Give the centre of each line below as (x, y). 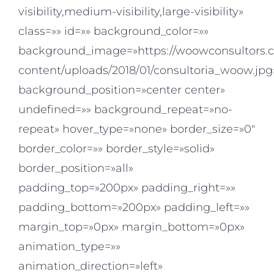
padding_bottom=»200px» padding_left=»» (134, 208)
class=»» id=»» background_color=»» (113, 31)
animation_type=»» (69, 247)
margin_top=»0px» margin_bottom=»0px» (131, 227)
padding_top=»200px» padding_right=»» (127, 188)
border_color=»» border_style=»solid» (117, 149)
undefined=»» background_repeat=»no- (125, 110)
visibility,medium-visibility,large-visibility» (131, 12)
